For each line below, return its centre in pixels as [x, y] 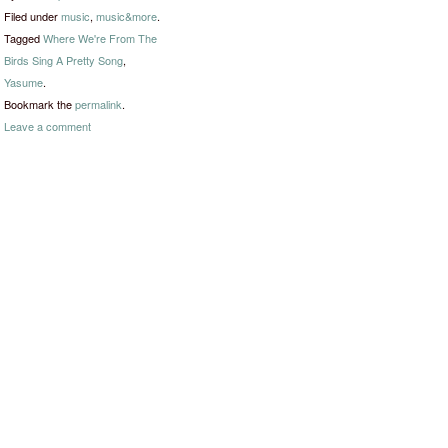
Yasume [23, 82]
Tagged [23, 38]
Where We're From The [100, 38]
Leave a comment [47, 126]
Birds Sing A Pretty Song [63, 60]
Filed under [32, 16]
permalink [98, 104]
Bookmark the [39, 104]
